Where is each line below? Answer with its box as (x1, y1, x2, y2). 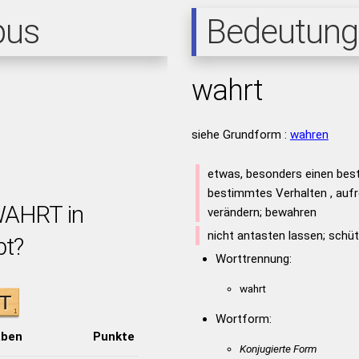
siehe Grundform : (191, 127, 290, 142)
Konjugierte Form (239, 342, 317, 355)
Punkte (92, 329, 135, 344)
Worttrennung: (215, 252, 292, 266)
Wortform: (215, 312, 272, 326)
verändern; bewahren (207, 205, 317, 220)
